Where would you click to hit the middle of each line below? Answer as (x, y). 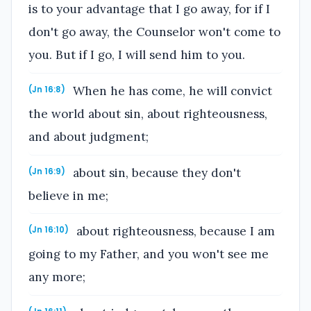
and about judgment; (89, 136)
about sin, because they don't (155, 173)
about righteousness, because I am (174, 232)
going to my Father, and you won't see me (149, 254)
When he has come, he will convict (171, 91)
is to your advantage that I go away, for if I (149, 9)
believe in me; (68, 195)
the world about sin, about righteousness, (148, 114)
